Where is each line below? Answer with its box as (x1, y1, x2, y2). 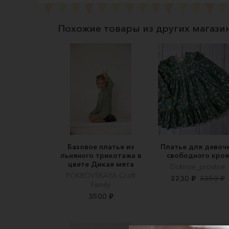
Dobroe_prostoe (170, 162, 225, 171)
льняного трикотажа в (60, 150, 142, 160)
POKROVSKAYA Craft (66, 170, 135, 180)
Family (91, 179, 110, 189)
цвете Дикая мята (67, 159, 134, 169)
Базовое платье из (67, 142, 134, 151)
